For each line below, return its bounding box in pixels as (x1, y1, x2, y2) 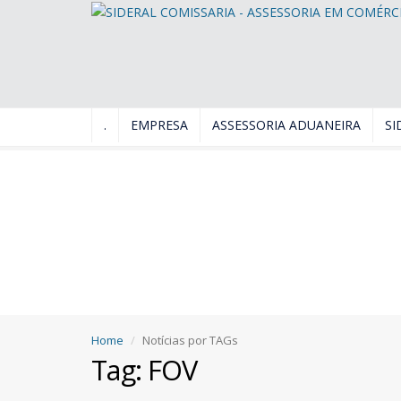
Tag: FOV (91, 351, 197, 388)
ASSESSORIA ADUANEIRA (212, 116, 361, 133)
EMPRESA (131, 116, 188, 133)
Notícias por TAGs (142, 332, 238, 348)
